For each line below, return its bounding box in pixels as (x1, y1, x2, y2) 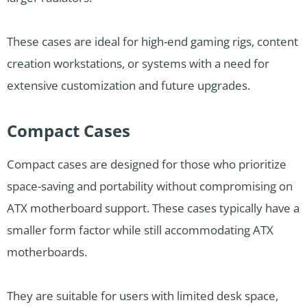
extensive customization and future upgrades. (7, 77, 250, 94)
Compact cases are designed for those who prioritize (7, 156, 286, 173)
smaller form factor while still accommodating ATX (7, 222, 273, 238)
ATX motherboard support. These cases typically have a (7, 200, 299, 217)
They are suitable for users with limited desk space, (7, 288, 278, 304)
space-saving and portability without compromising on (7, 178, 293, 195)
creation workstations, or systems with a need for (7, 56, 269, 72)
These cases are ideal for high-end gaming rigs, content (7, 34, 298, 50)
